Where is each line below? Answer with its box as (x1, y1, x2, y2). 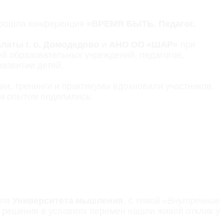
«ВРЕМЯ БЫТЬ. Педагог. (87, 19, 195, 29)
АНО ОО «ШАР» (109, 40, 178, 50)
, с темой (123, 196, 163, 206)
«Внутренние (163, 196, 220, 206)
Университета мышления (12, 196, 123, 206)
